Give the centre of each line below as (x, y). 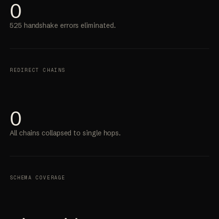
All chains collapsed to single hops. (66, 133)
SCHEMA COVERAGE (38, 178)
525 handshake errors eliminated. (63, 26)
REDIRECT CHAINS (38, 70)
